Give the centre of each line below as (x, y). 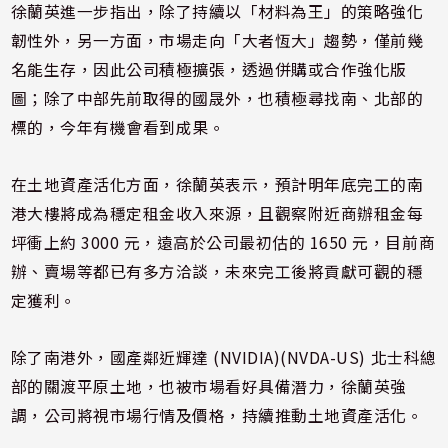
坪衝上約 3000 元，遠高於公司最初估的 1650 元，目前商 (223, 242)
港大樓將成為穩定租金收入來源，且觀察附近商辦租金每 (217, 213)
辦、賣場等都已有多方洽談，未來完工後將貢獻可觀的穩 (217, 271)
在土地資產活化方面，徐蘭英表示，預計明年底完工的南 (217, 184)
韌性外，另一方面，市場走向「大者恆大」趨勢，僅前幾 (217, 40)
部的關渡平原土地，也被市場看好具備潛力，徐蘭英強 (208, 386)
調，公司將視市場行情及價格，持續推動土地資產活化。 (217, 415)
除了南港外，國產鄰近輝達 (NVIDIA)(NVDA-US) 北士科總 (223, 357)
